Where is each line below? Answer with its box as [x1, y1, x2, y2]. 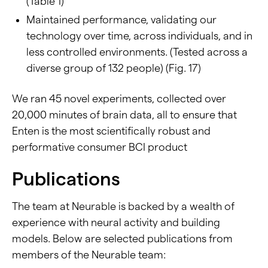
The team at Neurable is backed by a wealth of [12, 200, 234, 212]
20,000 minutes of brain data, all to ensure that [12, 108, 237, 120]
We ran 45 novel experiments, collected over [12, 92, 226, 104]
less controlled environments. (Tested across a [26, 45, 248, 57]
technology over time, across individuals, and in [26, 29, 252, 41]
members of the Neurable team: [12, 248, 166, 260]
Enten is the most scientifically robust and [12, 124, 211, 136]
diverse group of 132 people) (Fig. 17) [26, 62, 201, 74]
